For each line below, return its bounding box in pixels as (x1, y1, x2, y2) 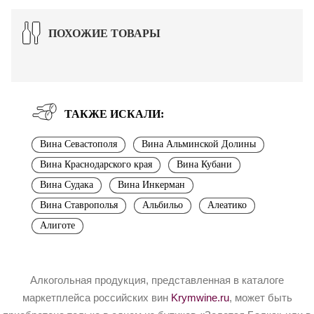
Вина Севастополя (40, 138, 117, 149)
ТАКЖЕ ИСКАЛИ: (64, 107, 164, 120)
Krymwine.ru (170, 292, 229, 303)
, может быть (228, 292, 292, 303)
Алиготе (40, 219, 75, 231)
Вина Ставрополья (40, 199, 118, 210)
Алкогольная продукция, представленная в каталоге (30, 274, 284, 286)
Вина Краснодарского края (40, 158, 152, 170)
